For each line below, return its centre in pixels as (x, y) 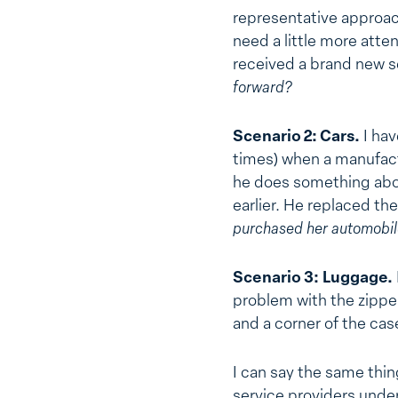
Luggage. (358, 278)
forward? (264, 89)
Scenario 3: (276, 278)
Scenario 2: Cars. (296, 138)
